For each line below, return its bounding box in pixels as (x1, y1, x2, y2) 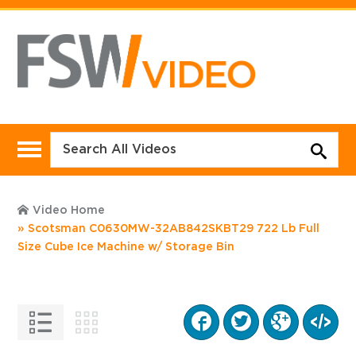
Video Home (33, 204, 106, 216)
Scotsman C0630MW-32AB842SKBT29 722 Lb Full (28, 222, 320, 234)
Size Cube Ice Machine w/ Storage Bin (17, 241, 235, 253)
